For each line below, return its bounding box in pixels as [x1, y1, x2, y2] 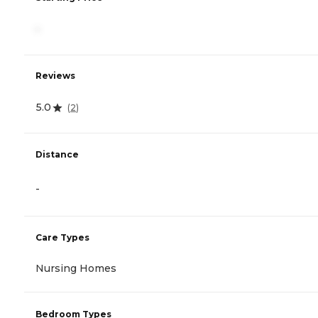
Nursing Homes [35, 261, 116, 275]
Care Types [35, 231, 89, 243]
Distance [35, 148, 79, 160]
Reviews [35, 70, 75, 82]
